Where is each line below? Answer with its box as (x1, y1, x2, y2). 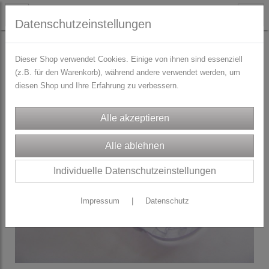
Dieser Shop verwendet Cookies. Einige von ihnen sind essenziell (15, 55, 243, 64)
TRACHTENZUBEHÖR (9, 40, 89, 49)
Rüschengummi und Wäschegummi (103, 40, 226, 49)
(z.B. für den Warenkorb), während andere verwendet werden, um (15, 68, 240, 77)
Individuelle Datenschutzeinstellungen (53, 166, 216, 176)
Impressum (80, 196, 119, 205)
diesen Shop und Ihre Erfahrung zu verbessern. (15, 81, 179, 90)
